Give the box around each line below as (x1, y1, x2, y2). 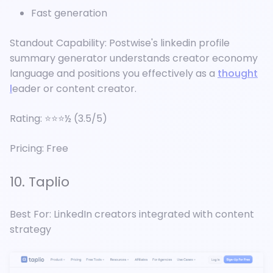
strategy (10, 222, 51, 237)
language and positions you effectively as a (10, 66, 218, 80)
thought (218, 66, 258, 80)
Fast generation (31, 5, 107, 20)
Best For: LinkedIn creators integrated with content (10, 207, 254, 222)
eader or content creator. (12, 81, 136, 96)
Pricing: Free (10, 141, 68, 155)
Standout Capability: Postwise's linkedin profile (10, 35, 230, 50)
